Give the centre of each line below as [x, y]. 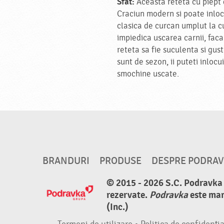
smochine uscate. [148, 74]
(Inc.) [117, 207]
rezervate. [128, 195]
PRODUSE [120, 161]
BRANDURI [66, 161]
